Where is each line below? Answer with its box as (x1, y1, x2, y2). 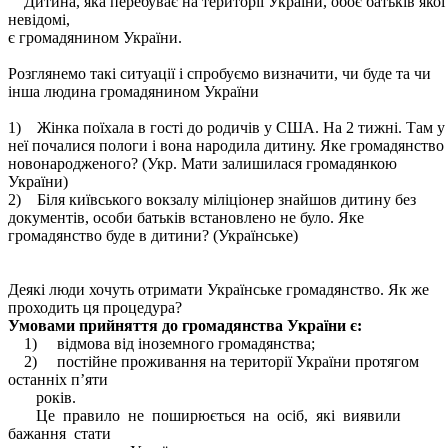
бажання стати (8, 425, 111, 442)
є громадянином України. (8, 29, 182, 46)
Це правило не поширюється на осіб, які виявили (8, 407, 405, 424)
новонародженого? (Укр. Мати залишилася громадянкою (8, 155, 397, 172)
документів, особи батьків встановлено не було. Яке (8, 209, 364, 226)
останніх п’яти (8, 371, 108, 388)
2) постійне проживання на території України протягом (8, 353, 419, 370)
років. (8, 389, 76, 406)
